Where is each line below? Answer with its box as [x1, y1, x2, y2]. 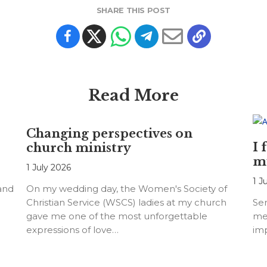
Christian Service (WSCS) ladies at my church [26, 197, 226, 209]
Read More [88, 86, 179, 105]
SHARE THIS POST [96, 6, 171, 15]
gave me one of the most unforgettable [26, 210, 207, 222]
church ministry [26, 141, 131, 156]
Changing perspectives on [26, 126, 193, 141]
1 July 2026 [26, 162, 71, 173]
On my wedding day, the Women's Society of [26, 183, 227, 195]
